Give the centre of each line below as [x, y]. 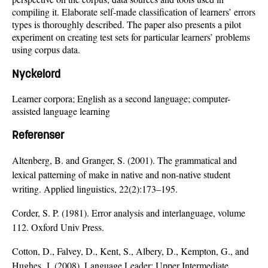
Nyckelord [36, 74]
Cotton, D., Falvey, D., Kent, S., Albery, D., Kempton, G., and [130, 251]
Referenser [38, 135]
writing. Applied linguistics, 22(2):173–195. [95, 189]
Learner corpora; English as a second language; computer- [121, 98]
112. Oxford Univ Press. [58, 227]
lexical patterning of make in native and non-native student [121, 175]
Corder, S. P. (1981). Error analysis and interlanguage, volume [129, 213]
